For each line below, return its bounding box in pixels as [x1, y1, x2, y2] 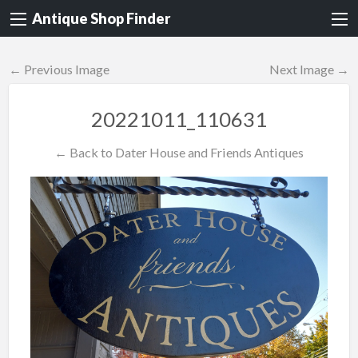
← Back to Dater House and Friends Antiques [54, 144, 304, 160]
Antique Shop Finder [32, 10, 170, 28]
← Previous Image [8, 62, 109, 78]
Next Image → [269, 62, 350, 78]
